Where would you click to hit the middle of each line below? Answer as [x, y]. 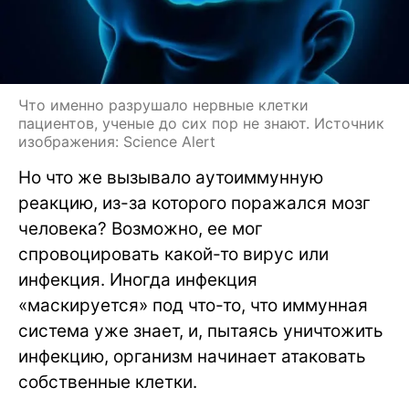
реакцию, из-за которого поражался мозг [194, 204]
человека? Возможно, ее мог [141, 229]
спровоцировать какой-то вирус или [173, 255]
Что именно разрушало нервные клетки [163, 105]
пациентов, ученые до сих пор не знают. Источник [201, 124]
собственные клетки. [108, 383]
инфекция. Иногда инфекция [138, 280]
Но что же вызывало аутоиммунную [171, 178]
